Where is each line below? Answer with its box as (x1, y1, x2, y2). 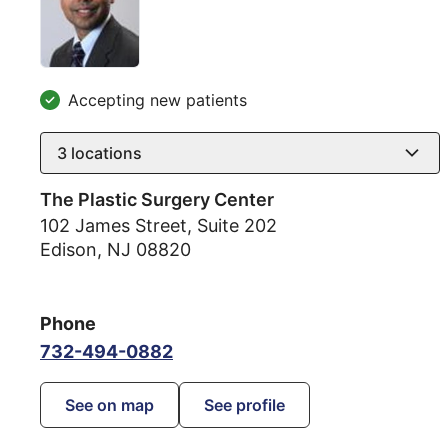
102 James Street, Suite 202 (40, 214, 277, 236)
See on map (65, 394, 154, 415)
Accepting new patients (68, 89, 247, 110)
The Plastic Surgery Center (40, 188, 274, 210)
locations (67, 142, 142, 163)
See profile (204, 394, 285, 415)
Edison (40, 238, 97, 260)
